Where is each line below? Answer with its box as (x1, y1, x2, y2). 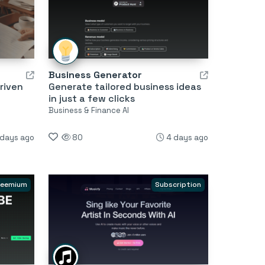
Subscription (154, 179, 201, 189)
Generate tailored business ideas (48, 80, 201, 93)
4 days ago (166, 132, 208, 143)
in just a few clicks (48, 92, 135, 105)
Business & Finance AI (48, 105, 129, 115)
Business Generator (48, 68, 142, 81)
